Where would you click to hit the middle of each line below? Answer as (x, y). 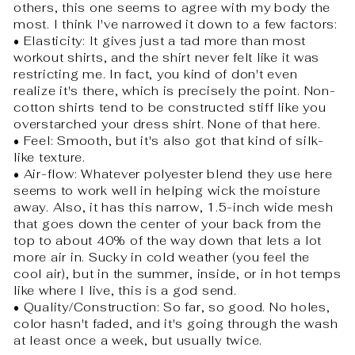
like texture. (50, 158)
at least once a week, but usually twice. (138, 341)
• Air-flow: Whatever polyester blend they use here (173, 174)
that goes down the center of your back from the (168, 224)
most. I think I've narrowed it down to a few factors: (176, 25)
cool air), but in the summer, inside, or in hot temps (177, 274)
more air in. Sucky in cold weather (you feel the (162, 258)
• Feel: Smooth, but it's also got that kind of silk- (169, 141)
